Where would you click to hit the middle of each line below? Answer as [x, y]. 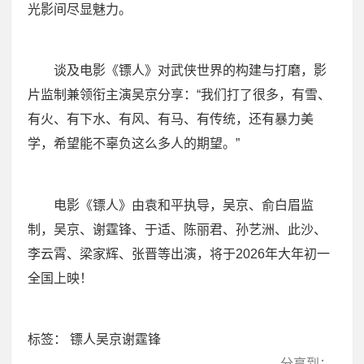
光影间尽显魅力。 [80, 10]
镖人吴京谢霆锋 [114, 339]
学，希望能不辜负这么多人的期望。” [134, 144]
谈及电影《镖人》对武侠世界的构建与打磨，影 [190, 71]
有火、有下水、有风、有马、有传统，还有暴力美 [171, 119]
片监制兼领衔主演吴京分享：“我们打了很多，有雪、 [179, 95]
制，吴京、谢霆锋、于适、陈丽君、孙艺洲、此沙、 [177, 229]
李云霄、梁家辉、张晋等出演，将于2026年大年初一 [179, 253]
